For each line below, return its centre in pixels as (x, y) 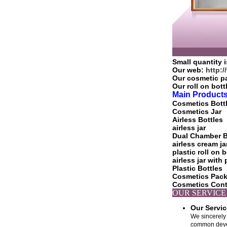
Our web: (189, 70)
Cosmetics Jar (197, 111)
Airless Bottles (198, 120)
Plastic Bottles (197, 168)
